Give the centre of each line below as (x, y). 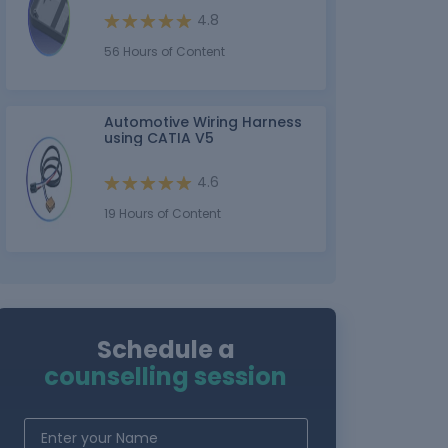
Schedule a (165, 349)
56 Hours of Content (164, 51)
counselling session (166, 376)
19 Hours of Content (162, 213)
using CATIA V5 (158, 138)
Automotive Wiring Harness (202, 122)
